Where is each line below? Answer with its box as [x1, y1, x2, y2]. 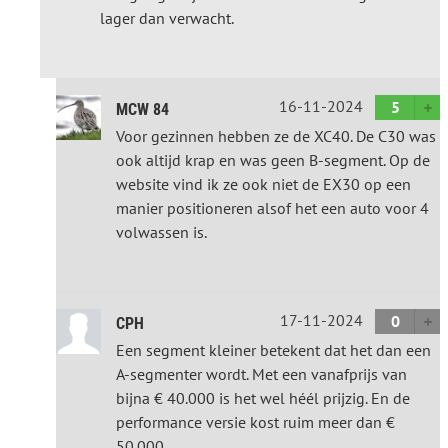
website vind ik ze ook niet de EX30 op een [116, 173, 411, 194]
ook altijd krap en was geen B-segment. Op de [116, 149, 430, 170]
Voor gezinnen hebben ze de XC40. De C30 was [116, 125, 436, 146]
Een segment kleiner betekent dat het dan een [116, 339, 431, 360]
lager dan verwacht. [100, 7, 234, 28]
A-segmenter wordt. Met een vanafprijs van [116, 363, 407, 384]
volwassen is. [116, 221, 207, 242]
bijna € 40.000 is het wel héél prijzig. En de [116, 387, 410, 408]
